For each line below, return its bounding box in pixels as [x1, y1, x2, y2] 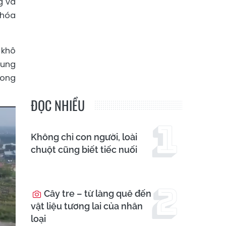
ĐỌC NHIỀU [31, 95, 85, 116]
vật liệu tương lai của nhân [31, 201, 143, 212]
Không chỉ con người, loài [31, 131, 137, 142]
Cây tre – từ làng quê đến [42, 188, 151, 199]
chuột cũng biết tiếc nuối [31, 144, 137, 155]
